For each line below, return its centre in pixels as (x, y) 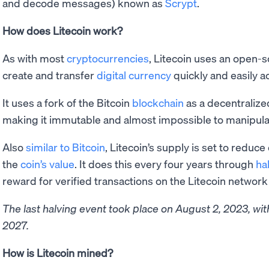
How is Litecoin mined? (58, 252)
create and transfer (50, 74)
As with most (35, 58)
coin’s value (47, 163)
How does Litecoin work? (62, 30)
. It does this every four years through (165, 163)
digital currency (134, 74)
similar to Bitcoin (65, 147)
